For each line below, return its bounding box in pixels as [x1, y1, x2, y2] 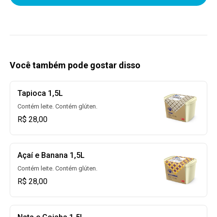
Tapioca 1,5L [17, 89, 63, 98]
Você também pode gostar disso [10, 60, 140, 70]
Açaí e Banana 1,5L [17, 151, 85, 160]
